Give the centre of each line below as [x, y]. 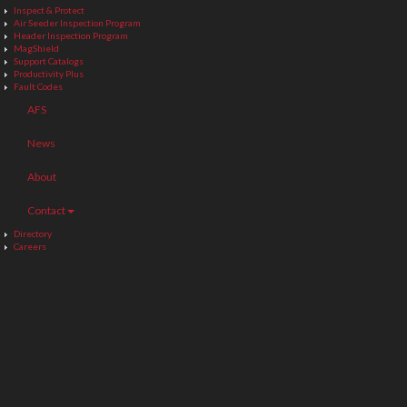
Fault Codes [38, 86]
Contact [46, 210]
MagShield [36, 48]
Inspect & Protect [49, 10]
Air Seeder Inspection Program [77, 22]
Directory [33, 233]
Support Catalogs [49, 60]
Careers [30, 246]
